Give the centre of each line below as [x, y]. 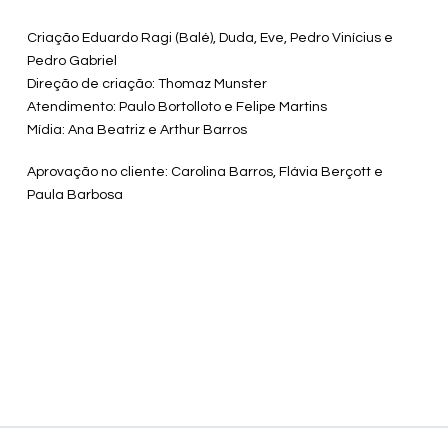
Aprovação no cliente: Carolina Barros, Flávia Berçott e [204, 171]
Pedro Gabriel [71, 61]
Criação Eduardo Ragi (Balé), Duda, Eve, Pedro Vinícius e [209, 38]
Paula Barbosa [74, 194]
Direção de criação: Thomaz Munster [146, 84]
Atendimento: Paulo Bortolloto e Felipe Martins [176, 107]
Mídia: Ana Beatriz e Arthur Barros [136, 130]
